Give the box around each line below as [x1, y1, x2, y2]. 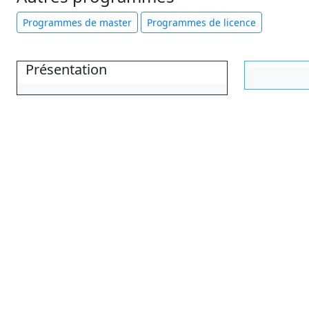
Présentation [26, 59, 107, 79]
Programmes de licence [147, 15, 256, 29]
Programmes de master [23, 15, 132, 29]
